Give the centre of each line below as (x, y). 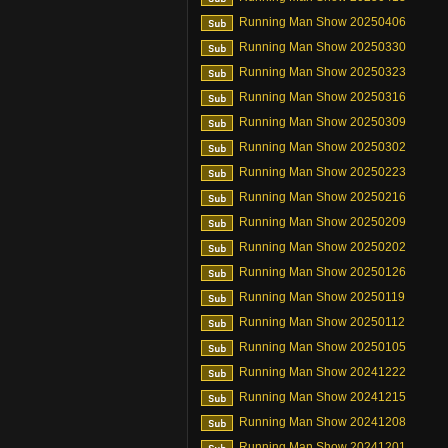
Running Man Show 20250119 (322, 297)
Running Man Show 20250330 (322, 47)
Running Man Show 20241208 (322, 422)
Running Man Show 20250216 (322, 197)
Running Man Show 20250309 (322, 122)
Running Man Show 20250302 (322, 147)
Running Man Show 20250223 (322, 172)
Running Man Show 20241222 (322, 372)
